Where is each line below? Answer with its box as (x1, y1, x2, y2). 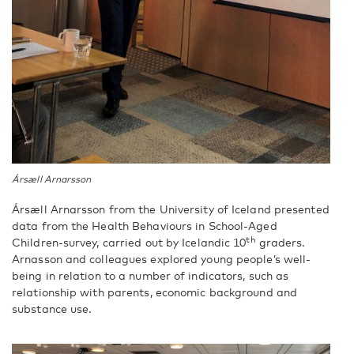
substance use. (12, 301, 92, 315)
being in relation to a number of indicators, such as (12, 268, 289, 282)
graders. (255, 235, 306, 249)
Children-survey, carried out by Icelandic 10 (12, 235, 247, 249)
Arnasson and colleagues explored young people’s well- (12, 251, 311, 265)
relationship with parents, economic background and (12, 284, 298, 299)
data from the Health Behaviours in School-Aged (12, 218, 277, 232)
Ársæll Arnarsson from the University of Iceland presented (12, 201, 330, 216)
